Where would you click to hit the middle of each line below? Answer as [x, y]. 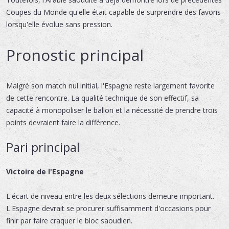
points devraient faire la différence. [63, 122]
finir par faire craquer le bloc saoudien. [69, 220]
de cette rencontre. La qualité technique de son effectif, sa [102, 98]
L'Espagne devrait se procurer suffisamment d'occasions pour [108, 208]
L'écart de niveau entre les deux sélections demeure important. [110, 196]
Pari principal [43, 147]
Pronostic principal [75, 55]
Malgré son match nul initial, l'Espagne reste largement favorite [110, 85]
